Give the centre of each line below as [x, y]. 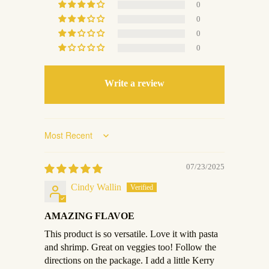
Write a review [134, 83]
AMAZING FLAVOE [89, 216]
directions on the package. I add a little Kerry [129, 260]
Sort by [56, 140]
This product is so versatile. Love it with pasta [131, 234]
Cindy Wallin [96, 187]
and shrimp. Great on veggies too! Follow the [130, 247]
